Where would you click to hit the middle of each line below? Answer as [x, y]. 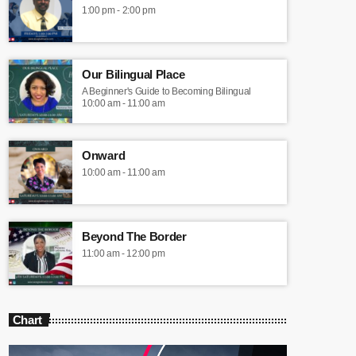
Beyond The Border [134, 236]
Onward [104, 155]
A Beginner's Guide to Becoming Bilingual [167, 91]
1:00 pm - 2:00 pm [119, 10]
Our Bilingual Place [133, 74]
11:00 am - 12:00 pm [124, 253]
